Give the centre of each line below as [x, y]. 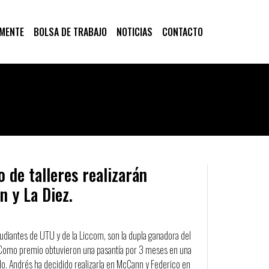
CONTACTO [183, 32]
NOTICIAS [134, 32]
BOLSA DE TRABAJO [70, 32]
